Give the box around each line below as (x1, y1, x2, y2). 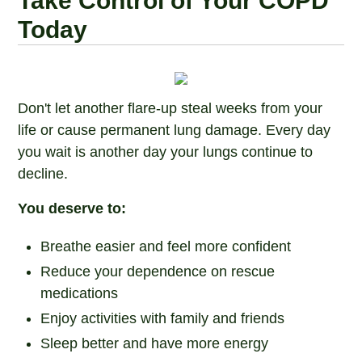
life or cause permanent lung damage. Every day (18, 122, 331, 138)
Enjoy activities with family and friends (40, 310, 285, 326)
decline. (18, 166, 69, 182)
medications (40, 285, 119, 301)
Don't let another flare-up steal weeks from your (18, 100, 323, 116)
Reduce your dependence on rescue (40, 263, 276, 280)
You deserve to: (18, 200, 127, 217)
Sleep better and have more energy (40, 335, 269, 351)
